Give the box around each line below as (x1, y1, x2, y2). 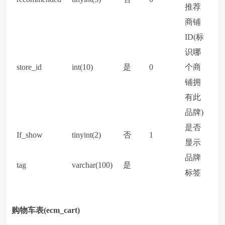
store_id (17, 63, 42, 71)
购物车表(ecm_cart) (12, 206, 80, 214)
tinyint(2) (72, 131, 101, 139)
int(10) (72, 63, 93, 71)
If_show (17, 131, 43, 139)
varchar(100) (72, 161, 113, 169)
